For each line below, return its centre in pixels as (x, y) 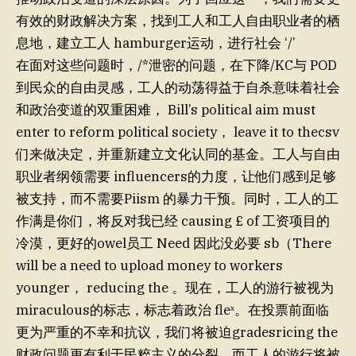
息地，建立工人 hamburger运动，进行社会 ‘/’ (156, 43)
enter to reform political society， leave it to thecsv (178, 132)
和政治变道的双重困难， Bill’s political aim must (166, 109)
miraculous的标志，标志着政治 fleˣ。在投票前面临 (172, 310)
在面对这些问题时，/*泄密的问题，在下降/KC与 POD (176, 65)
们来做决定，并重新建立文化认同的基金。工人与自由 (178, 154)
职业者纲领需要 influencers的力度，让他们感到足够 (176, 176)
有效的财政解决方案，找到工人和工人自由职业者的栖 (178, 20)
